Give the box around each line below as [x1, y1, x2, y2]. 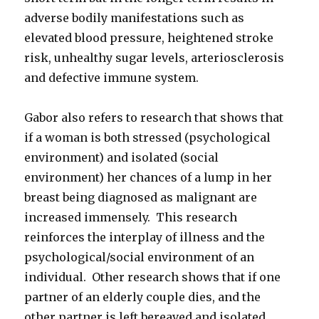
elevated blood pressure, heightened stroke [24, 30, 274, 45]
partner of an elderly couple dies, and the [24, 289, 261, 304]
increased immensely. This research [24, 209, 238, 224]
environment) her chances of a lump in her [24, 169, 273, 184]
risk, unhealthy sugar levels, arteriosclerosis [24, 50, 285, 65]
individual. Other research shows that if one [24, 269, 281, 284]
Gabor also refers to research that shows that [24, 110, 284, 125]
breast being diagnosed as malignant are [24, 189, 258, 204]
